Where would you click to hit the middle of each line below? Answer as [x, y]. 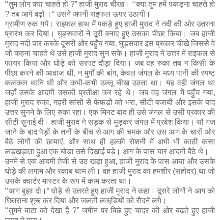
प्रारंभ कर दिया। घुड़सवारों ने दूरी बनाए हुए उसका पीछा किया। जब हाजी [110, 33]
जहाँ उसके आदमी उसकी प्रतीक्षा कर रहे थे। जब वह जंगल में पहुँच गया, [110, 92]
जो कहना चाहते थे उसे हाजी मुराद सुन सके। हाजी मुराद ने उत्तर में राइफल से [110, 53]
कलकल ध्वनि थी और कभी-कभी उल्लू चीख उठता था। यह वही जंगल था [110, 82]
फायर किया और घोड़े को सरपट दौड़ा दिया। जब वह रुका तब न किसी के [110, 63]
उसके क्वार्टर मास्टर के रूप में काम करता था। [68, 181]
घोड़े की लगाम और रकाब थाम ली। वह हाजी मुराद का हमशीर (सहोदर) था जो [110, 171]
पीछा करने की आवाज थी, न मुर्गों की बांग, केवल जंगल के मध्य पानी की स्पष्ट [110, 73]
